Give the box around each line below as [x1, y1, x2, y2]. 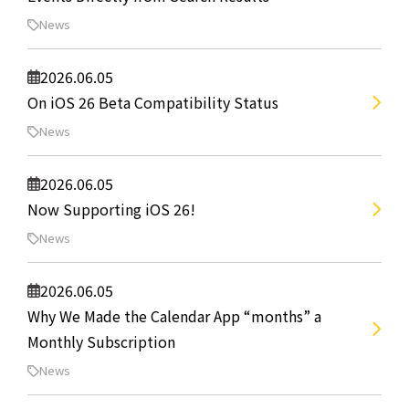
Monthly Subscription [27, 330, 175, 352]
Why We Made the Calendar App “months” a [27, 305, 321, 327]
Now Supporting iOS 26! [27, 198, 195, 220]
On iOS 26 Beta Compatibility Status [27, 91, 278, 113]
